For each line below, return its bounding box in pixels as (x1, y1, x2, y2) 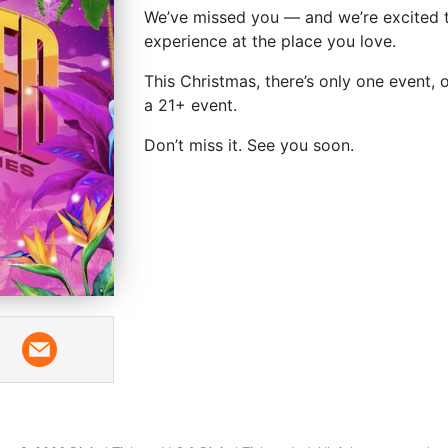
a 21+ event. (144, 94, 237, 115)
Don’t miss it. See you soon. (144, 134, 354, 155)
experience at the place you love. (144, 30, 396, 51)
